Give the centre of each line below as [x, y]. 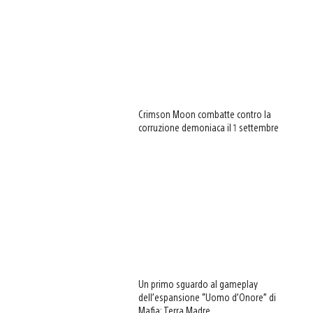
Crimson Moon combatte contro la [205, 114]
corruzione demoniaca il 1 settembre [209, 128]
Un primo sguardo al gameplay [198, 284]
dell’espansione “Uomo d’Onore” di [208, 297]
